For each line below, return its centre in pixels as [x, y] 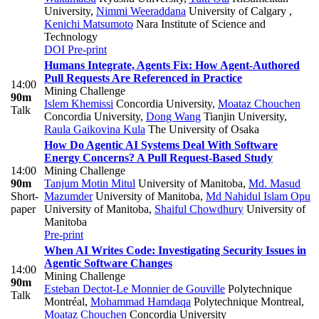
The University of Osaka [202, 130]
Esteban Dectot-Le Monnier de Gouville [135, 289]
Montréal [64, 302]
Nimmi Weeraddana [141, 11]
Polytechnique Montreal [246, 302]
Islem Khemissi [79, 104]
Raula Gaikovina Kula [95, 130]
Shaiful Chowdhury [199, 209]
